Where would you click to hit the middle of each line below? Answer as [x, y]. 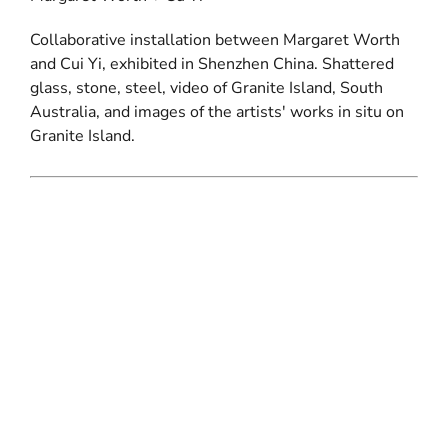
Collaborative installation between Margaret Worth [215, 40]
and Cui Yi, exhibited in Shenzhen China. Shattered [212, 64]
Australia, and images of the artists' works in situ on [217, 112]
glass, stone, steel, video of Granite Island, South [206, 88]
